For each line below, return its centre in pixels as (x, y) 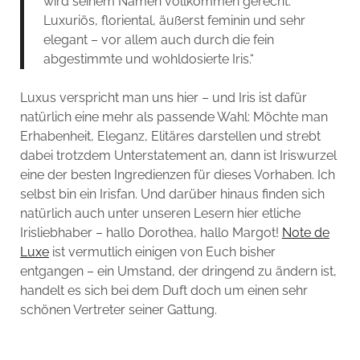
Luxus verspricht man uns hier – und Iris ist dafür (163, 97)
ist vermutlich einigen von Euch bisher (162, 252)
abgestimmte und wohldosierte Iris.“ (148, 59)
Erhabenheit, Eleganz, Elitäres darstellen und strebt (170, 136)
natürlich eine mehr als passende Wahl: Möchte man (174, 117)
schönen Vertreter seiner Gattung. (118, 309)
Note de (305, 232)
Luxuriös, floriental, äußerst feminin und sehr (174, 20)
